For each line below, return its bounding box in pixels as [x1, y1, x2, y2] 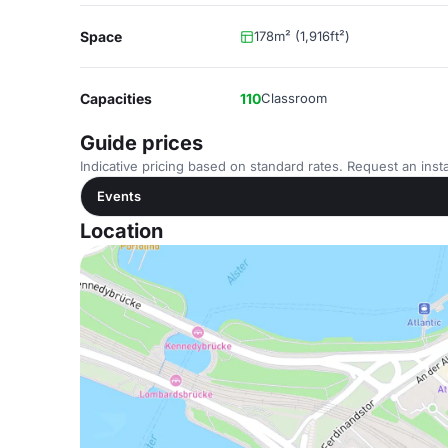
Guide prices [80, 131, 203, 155]
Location [80, 219, 163, 243]
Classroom [261, 90, 327, 106]
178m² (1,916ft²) [254, 28, 350, 44]
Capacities [80, 90, 152, 107]
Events [97, 188, 141, 204]
